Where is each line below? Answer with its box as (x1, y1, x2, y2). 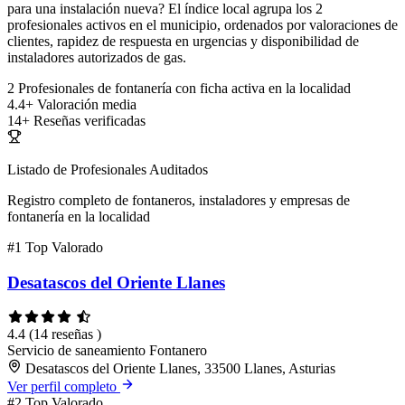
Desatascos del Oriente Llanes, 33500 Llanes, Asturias (25, 360, 335, 376)
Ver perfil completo (7, 378, 120, 394)
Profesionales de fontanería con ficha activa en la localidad (18, 80, 351, 97)
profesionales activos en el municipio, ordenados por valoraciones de (7, 17, 398, 33)
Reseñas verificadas (33, 113, 146, 129)
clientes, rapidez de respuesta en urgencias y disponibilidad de (7, 33, 359, 50)
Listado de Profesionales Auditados (7, 162, 208, 178)
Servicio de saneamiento (7, 342, 149, 358)
